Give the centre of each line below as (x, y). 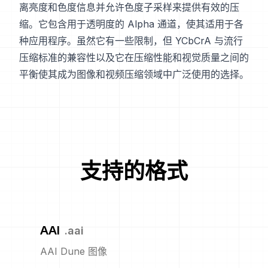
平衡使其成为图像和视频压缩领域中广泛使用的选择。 (134, 74)
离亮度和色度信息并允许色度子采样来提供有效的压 (129, 7)
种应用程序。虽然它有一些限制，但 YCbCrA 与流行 (131, 41)
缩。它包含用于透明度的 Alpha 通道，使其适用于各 (131, 24)
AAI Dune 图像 (74, 252)
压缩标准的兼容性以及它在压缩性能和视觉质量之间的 (134, 58)
